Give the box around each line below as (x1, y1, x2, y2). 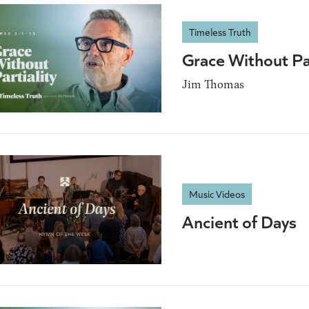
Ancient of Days (182, 208, 297, 233)
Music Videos (189, 186, 245, 201)
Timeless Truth (189, 25, 251, 39)
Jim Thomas (182, 76, 244, 92)
